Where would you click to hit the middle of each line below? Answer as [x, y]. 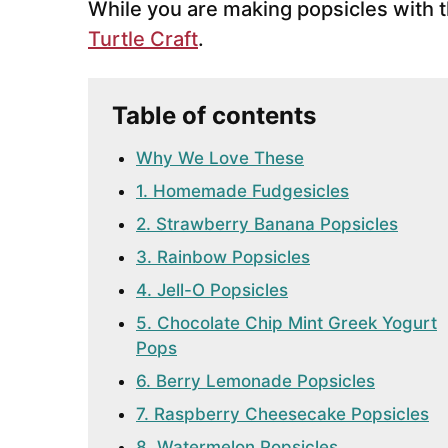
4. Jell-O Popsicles [212, 290]
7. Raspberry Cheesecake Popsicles [282, 414]
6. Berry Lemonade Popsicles [255, 381]
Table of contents [214, 115]
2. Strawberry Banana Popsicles [267, 224]
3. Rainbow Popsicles [223, 257]
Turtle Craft [143, 39]
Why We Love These [220, 158]
